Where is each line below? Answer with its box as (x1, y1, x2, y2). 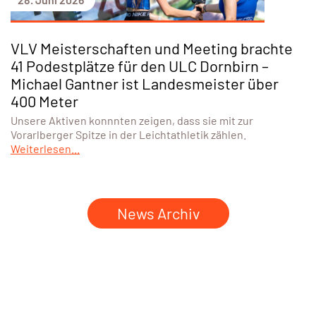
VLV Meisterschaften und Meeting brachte (11, 39, 293, 58)
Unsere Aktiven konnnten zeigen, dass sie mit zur (11, 114, 253, 128)
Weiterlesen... (11, 142, 80, 156)
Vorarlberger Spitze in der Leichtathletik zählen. (11, 128, 246, 142)
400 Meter (11, 92, 78, 111)
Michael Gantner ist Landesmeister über (11, 74, 279, 93)
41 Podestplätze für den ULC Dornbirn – (11, 56, 269, 75)
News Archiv (116, 204, 200, 223)
